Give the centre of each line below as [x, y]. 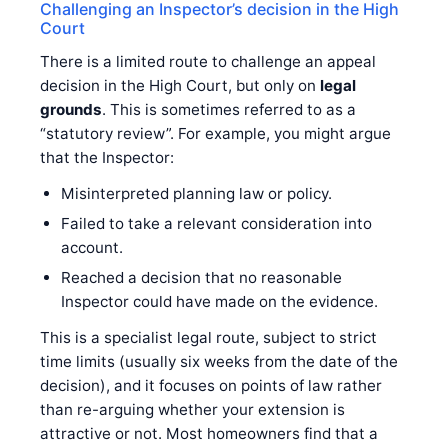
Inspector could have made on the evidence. [219, 301]
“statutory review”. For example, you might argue [215, 133]
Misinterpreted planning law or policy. [196, 193]
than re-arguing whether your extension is [192, 409]
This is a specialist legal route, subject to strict [208, 337]
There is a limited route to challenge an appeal [208, 61]
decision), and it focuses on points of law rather [211, 385]
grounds [71, 109]
